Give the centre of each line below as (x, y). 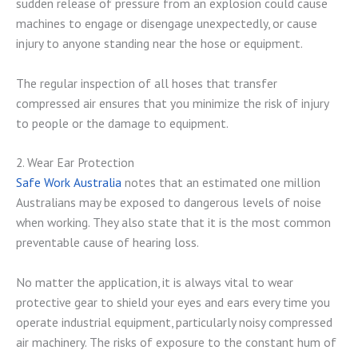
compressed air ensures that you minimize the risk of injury (172, 103)
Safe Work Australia (69, 183)
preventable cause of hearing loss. (107, 243)
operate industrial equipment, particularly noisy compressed (174, 322)
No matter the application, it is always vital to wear (155, 282)
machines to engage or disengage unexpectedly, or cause (167, 23)
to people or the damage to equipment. (122, 123)
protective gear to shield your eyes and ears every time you (173, 302)
